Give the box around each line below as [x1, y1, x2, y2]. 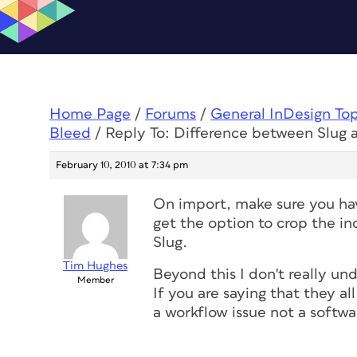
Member [76, 276, 114, 284]
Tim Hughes [63, 260, 127, 272]
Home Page [49, 107, 131, 122]
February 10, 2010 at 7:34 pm [56, 160, 188, 171]
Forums [145, 107, 196, 122]
